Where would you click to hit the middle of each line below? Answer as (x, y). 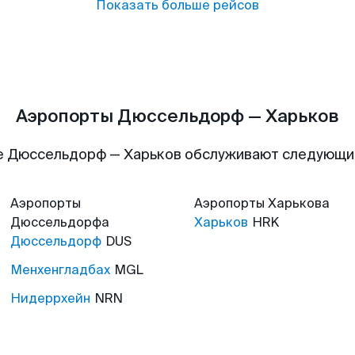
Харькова (299, 203)
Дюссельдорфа (60, 222)
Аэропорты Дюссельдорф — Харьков (177, 116)
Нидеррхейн (50, 298)
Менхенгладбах (60, 270)
